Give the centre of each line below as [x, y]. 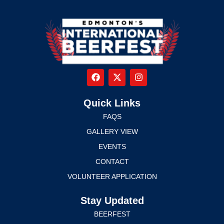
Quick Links [112, 103]
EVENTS [112, 146]
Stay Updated [112, 200]
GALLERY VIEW [112, 131]
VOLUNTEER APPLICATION [112, 176]
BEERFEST [112, 214]
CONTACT [112, 161]
